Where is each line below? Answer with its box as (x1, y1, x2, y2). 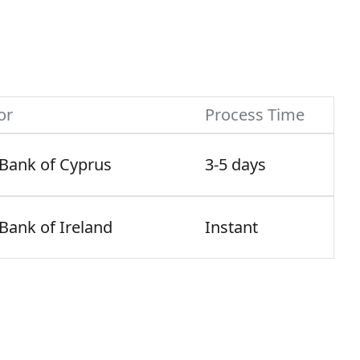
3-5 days (205, 153, 266, 175)
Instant (205, 216, 258, 238)
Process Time (205, 104, 305, 125)
